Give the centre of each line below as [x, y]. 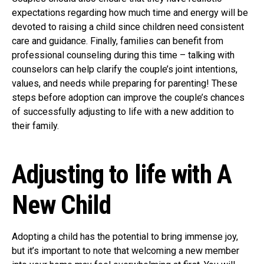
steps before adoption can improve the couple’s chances [128, 98]
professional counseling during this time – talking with [123, 55]
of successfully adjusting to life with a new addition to [123, 112]
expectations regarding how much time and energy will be [130, 13]
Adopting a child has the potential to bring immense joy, [125, 237]
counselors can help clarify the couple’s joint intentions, [125, 69]
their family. [35, 126]
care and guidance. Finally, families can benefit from [118, 41]
